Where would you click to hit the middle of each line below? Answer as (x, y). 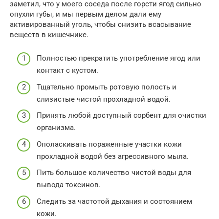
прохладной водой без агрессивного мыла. (113, 156)
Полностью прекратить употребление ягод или (119, 58)
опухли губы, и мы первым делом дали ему (86, 14)
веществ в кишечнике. (49, 34)
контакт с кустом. (67, 71)
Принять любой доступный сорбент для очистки (121, 116)
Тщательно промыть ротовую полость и (107, 87)
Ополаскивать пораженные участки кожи (109, 144)
